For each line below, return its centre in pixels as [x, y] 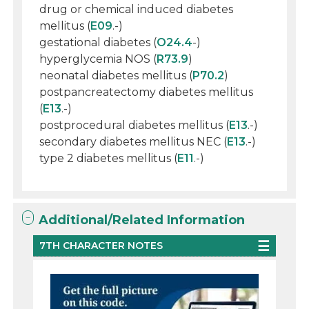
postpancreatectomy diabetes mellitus [147, 92]
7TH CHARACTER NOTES [101, 246]
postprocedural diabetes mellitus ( [134, 125]
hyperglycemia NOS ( [98, 59]
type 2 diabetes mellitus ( [109, 158]
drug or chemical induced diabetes [137, 9]
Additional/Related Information [142, 220]
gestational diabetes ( [98, 42]
